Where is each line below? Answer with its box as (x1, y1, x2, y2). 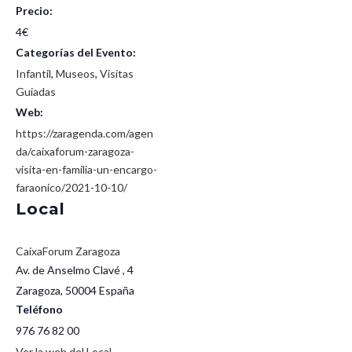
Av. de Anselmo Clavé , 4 (16, 263, 134, 277)
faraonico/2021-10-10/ (16, 181, 127, 194)
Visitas (100, 67, 134, 80)
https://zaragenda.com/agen (16, 126, 153, 140)
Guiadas (16, 85, 56, 98)
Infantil (16, 67, 51, 80)
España (99, 284, 134, 297)
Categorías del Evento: (16, 46, 136, 59)
